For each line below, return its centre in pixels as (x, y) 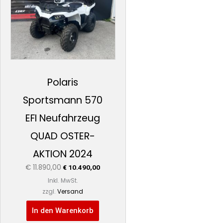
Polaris (63, 83)
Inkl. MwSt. (63, 180)
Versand (70, 191)
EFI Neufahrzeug (63, 118)
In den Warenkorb (63, 210)
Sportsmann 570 (63, 101)
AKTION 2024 (63, 154)
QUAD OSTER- (63, 136)
